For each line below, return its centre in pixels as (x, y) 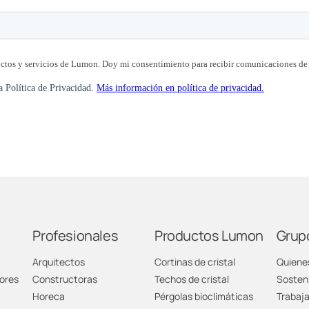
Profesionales (76, 235)
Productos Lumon (209, 235)
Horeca (49, 296)
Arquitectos (59, 261)
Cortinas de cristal (195, 261)
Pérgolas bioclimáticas (204, 296)
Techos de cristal (192, 279)
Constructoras (65, 279)
